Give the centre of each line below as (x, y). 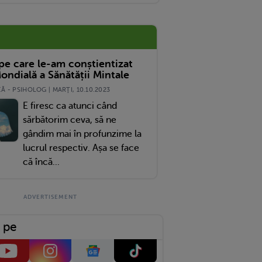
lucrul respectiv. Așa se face (81, 148)
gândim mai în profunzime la (82, 134)
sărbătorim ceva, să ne (69, 120)
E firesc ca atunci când (70, 106)
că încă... (41, 162)
